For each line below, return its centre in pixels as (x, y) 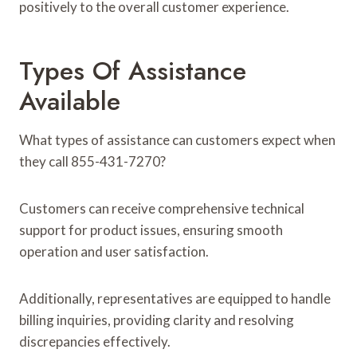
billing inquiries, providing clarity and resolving (157, 320)
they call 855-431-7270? (92, 161)
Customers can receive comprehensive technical (162, 208)
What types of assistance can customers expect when (177, 139)
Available (70, 101)
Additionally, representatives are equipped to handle (175, 298)
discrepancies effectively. (95, 341)
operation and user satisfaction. (114, 251)
